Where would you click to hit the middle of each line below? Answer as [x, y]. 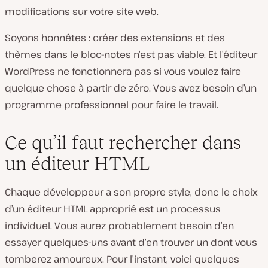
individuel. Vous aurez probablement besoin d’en [119, 226]
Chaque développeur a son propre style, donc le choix [131, 192]
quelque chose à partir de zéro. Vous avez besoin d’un [131, 88]
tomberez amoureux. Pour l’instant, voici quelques [122, 259]
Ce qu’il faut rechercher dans [123, 142]
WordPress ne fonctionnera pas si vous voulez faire [123, 71]
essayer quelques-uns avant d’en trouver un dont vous [131, 242]
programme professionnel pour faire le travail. [112, 105]
